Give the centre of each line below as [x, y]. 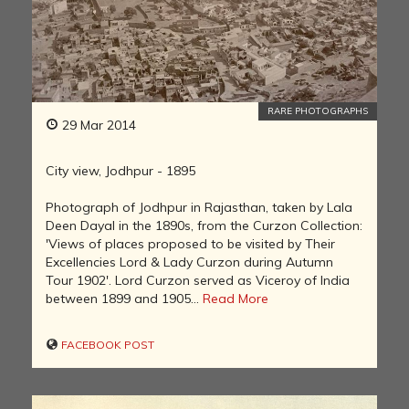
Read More [236, 298]
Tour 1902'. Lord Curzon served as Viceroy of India [198, 280]
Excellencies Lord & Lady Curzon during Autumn [189, 262]
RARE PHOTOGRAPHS [318, 110]
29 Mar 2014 [97, 125]
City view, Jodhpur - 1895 [121, 170]
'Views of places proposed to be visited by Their [190, 243]
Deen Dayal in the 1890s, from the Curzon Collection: [204, 225]
